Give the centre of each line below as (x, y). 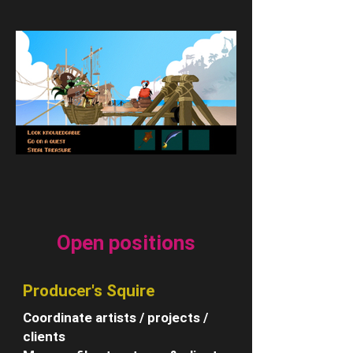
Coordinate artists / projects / (115, 318)
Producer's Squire (89, 291)
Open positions (126, 243)
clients (44, 337)
